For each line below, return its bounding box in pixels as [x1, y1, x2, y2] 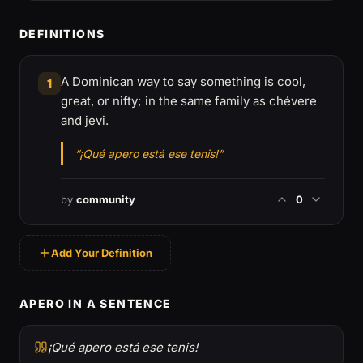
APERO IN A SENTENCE [19, 297, 172, 310]
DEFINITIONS [19, 27, 105, 41]
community [76, 193, 135, 206]
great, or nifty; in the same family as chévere [61, 93, 317, 109]
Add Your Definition [51, 246, 152, 259]
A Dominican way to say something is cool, [61, 74, 305, 89]
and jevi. [61, 113, 109, 128]
